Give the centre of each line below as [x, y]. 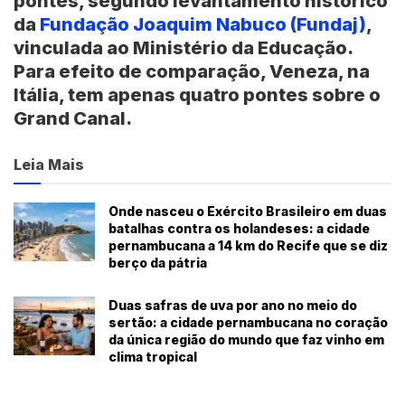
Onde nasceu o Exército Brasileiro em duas [248, 212]
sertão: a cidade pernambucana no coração [248, 323]
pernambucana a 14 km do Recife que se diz [248, 246]
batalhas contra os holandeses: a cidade [239, 229]
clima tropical [153, 357]
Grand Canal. [73, 119]
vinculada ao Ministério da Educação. [183, 48]
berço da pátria [158, 263]
